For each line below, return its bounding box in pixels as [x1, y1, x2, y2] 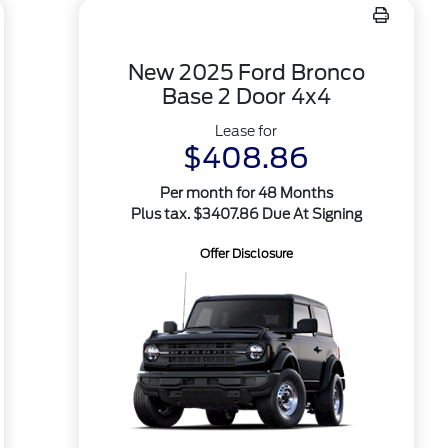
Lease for [215, 123, 278, 139]
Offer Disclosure [199, 246, 293, 261]
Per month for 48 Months [159, 185, 333, 201]
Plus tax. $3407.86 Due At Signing [130, 206, 362, 222]
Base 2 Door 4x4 [161, 84, 331, 109]
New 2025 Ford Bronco [127, 60, 365, 85]
